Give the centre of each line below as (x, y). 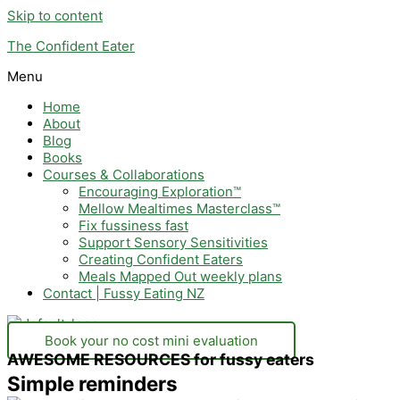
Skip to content (55, 16)
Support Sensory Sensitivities (173, 242)
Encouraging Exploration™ (160, 192)
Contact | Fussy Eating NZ (124, 293)
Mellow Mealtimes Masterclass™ (179, 208)
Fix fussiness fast (133, 225)
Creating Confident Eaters (161, 259)
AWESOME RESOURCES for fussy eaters (161, 359)
